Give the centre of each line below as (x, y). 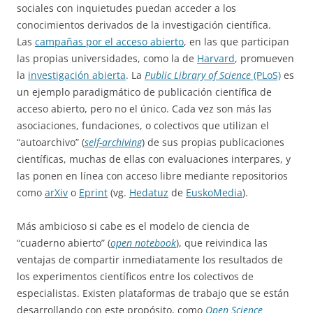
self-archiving (113, 142)
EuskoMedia (214, 192)
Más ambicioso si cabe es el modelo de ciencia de (133, 226)
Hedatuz (149, 192)
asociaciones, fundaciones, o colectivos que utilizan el (143, 125)
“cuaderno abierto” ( (64, 242)
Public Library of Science (198, 75)
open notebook (143, 242)
